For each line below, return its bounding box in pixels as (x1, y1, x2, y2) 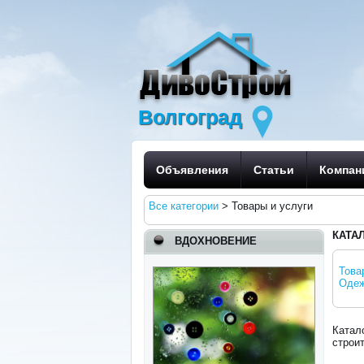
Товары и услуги (232, 200, 314, 212)
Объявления (156, 163, 229, 176)
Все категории (149, 200, 219, 212)
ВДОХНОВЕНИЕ (175, 235, 258, 247)
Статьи (253, 163, 295, 176)
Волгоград (138, 106, 243, 128)
